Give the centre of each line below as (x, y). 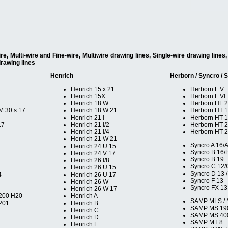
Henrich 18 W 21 (94, 110)
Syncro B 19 (207, 159)
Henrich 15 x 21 (93, 89)
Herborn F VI (208, 96)
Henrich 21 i (88, 118)
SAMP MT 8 (207, 222)
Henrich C (85, 210)
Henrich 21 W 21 (94, 139)
